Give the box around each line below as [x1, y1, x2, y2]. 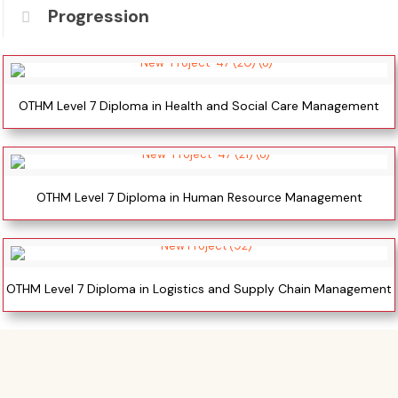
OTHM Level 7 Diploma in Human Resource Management [36, 188, 362, 205]
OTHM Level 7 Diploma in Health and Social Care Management [19, 97, 379, 114]
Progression [48, 4, 149, 28]
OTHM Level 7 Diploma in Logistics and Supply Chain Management [6, 280, 392, 297]
